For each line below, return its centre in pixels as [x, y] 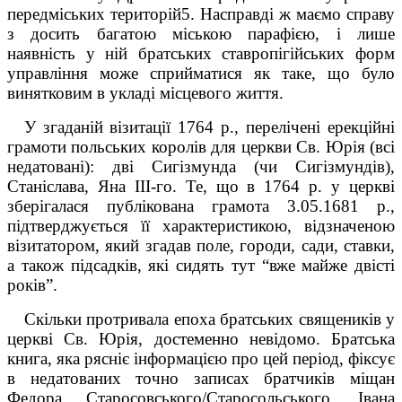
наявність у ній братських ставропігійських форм [201, 53]
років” [30, 284]
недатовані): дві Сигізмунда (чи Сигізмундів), [201, 166]
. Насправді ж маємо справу [293, 13]
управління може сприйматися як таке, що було [201, 73]
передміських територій [94, 13]
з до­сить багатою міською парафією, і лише [201, 33]
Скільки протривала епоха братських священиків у [209, 319]
